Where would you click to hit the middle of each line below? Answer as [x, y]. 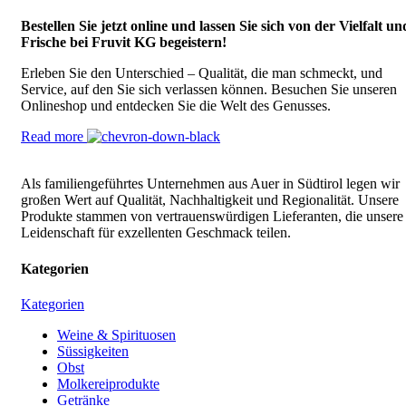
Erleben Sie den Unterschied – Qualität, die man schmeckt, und [202, 73]
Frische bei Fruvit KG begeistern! [124, 43]
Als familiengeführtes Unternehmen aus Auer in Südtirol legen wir [210, 184]
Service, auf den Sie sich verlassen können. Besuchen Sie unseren [209, 90]
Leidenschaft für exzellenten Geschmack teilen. [156, 233]
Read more [54, 137]
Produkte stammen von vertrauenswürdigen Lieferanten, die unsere [212, 217]
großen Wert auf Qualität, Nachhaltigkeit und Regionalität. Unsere [210, 200]
